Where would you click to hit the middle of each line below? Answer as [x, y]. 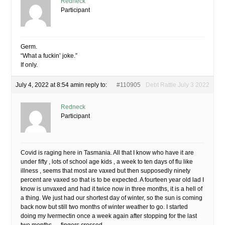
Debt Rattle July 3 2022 [178, 85]
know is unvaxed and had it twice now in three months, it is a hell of [111, 189]
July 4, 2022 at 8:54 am [47, 85]
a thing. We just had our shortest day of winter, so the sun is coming [111, 198]
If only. [29, 65]
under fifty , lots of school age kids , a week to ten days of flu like [107, 162]
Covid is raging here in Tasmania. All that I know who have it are [107, 153]
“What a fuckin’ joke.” [49, 56]
